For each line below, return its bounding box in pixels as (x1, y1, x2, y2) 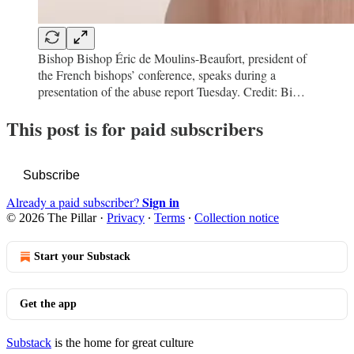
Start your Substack (34, 250, 130, 263)
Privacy (107, 211, 145, 225)
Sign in (142, 193, 179, 212)
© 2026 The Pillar (6, 211, 96, 225)
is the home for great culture (51, 336, 194, 350)
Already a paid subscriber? (6, 194, 142, 211)
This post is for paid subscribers (6, 115, 263, 143)
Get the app (20, 298, 77, 311)
